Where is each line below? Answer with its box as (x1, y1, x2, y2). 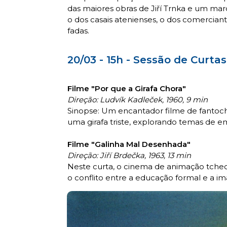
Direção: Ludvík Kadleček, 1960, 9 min (67, 94, 208, 104)
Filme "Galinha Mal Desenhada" (67, 139, 191, 149)
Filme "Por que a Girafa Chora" (67, 83, 186, 93)
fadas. (67, 25, 89, 35)
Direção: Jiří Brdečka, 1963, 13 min (67, 150, 191, 160)
